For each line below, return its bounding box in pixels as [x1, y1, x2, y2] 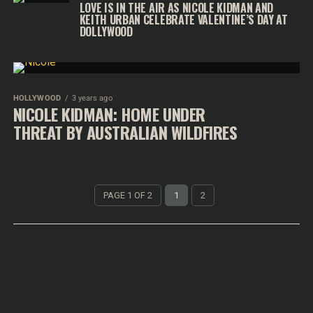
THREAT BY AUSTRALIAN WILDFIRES [13, 119, 238, 145]
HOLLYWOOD [13, 94, 61, 103]
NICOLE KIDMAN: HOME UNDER [13, 101, 205, 126]
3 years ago [71, 94, 112, 103]
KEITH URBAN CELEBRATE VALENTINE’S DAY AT [79, 11, 288, 28]
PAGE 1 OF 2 [103, 190, 153, 201]
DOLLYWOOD [79, 23, 133, 40]
